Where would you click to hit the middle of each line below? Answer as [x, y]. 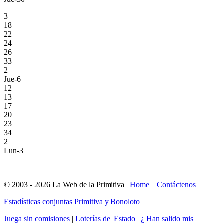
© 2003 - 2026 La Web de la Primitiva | [67, 184]
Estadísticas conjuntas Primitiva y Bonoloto [72, 201]
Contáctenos [176, 184]
